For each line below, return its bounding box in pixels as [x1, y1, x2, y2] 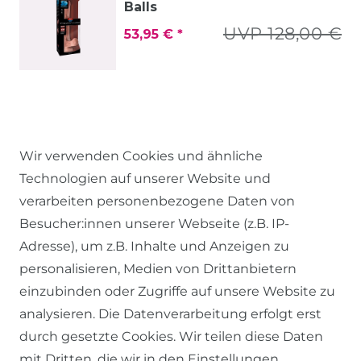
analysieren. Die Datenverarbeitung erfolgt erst [19, 306, 322, 322]
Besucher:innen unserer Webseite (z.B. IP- [19, 216, 289, 231]
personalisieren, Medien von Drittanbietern [19, 261, 297, 276]
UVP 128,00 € [223, 23, 342, 44]
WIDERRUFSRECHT [39, 318, 164, 334]
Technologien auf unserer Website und [19, 171, 271, 186]
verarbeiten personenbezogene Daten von [19, 193, 295, 209]
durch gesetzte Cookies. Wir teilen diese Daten [19, 329, 323, 344]
